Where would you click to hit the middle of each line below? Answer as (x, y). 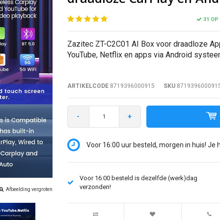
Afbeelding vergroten (29, 190)
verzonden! (95, 187)
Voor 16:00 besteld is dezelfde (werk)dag (138, 178)
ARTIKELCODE (88, 86)
